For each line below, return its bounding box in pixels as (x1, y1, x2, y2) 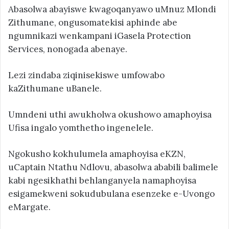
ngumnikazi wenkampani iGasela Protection (8, 30, 191, 41)
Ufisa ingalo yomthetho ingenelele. (8, 122, 153, 133)
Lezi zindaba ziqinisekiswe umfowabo (8, 69, 165, 81)
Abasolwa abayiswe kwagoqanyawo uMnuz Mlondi (8, 3, 216, 15)
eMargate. (8, 201, 51, 213)
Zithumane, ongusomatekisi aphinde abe (8, 16, 177, 28)
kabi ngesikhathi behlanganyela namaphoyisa (8, 174, 196, 186)
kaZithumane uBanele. (8, 82, 102, 94)
